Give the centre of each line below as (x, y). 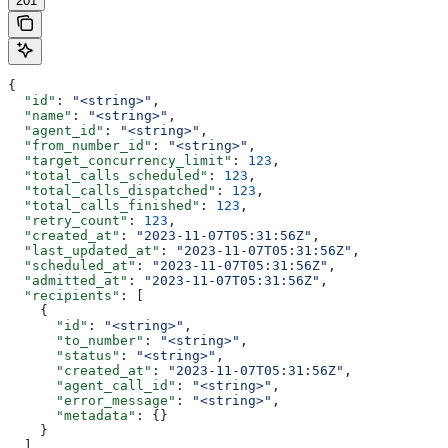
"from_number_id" (80, 145)
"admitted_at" (68, 280)
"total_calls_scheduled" (108, 175)
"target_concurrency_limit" (120, 160)
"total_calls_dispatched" (112, 190)
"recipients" (64, 295)
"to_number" (76, 340)
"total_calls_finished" (104, 205)
